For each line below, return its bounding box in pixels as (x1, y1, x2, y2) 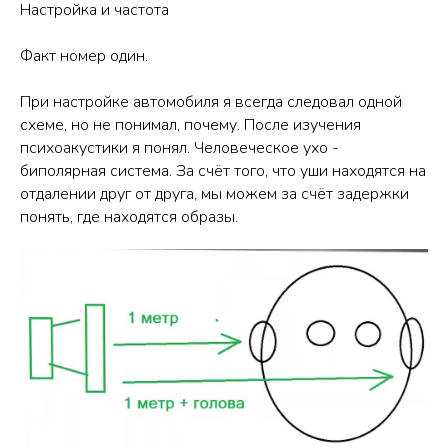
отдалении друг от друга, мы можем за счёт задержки (20, 182, 409, 205)
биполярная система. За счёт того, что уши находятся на (20, 159, 426, 182)
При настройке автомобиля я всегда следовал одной (20, 90, 402, 113)
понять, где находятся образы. (20, 205, 238, 228)
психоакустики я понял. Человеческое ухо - (20, 136, 339, 159)
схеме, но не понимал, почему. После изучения (20, 113, 361, 136)
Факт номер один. (20, 44, 148, 67)
